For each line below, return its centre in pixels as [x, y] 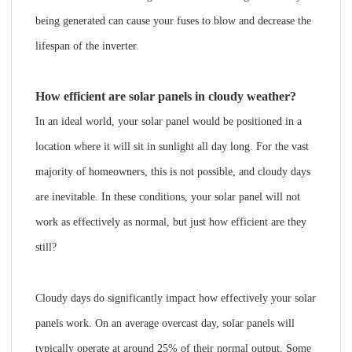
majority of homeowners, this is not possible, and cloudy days [172, 172]
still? [46, 247]
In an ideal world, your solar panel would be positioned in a [168, 121]
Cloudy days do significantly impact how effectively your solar [175, 298]
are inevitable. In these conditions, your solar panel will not [167, 197]
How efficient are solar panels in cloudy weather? [165, 96]
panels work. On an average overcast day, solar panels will [165, 323]
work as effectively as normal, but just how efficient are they [170, 222]
